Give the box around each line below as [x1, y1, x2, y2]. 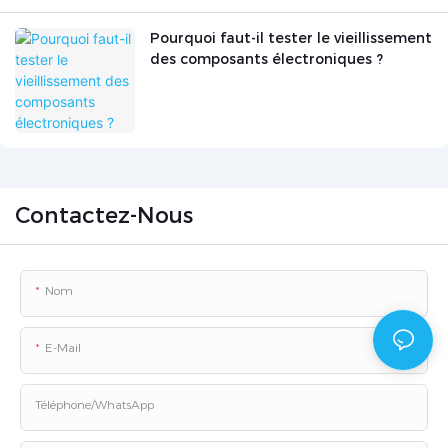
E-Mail [45, 340, 81, 356]
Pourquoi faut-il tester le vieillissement [150, 29, 432, 48]
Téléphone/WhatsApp [35, 397, 154, 413]
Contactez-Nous [15, 202, 193, 230]
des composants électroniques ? [150, 50, 383, 69]
